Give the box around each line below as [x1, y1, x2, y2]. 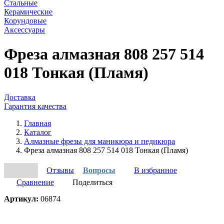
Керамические [4, 7, 52, 16]
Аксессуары [4, 25, 45, 34]
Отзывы [46, 165, 74, 174]
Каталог [24, 127, 51, 136]
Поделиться [72, 177, 113, 186]
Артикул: [4, 194, 38, 203]
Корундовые [4, 16, 46, 25]
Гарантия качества [4, 101, 66, 110]
